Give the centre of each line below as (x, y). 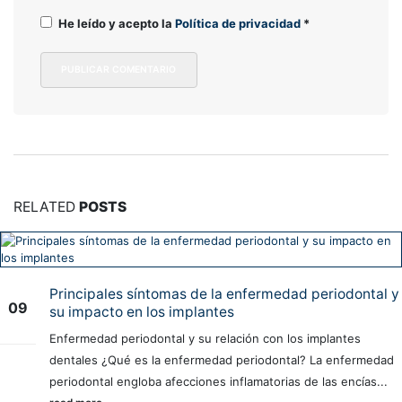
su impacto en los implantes (142, 311)
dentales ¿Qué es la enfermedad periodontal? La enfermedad (222, 359)
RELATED (46, 206)
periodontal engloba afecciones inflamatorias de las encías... (218, 381)
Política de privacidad (239, 24)
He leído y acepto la (117, 24)
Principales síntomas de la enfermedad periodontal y (224, 293)
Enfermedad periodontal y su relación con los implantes (205, 338)
